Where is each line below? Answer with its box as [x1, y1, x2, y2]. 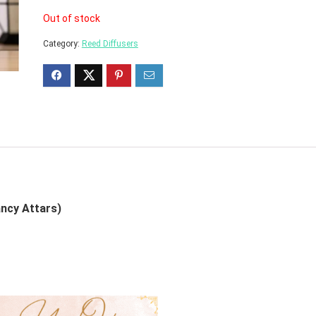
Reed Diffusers [81, 38, 138, 49]
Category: [42, 38, 82, 49]
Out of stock [42, 12, 100, 24]
